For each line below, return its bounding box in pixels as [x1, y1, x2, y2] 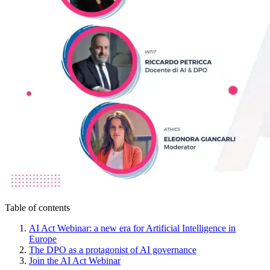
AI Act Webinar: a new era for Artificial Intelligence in [29, 222, 236, 233]
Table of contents [5, 202, 70, 213]
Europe [29, 233, 57, 244]
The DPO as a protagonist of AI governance [29, 244, 196, 255]
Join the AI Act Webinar [29, 255, 121, 266]
